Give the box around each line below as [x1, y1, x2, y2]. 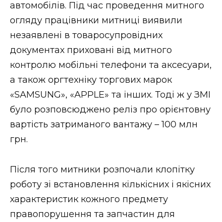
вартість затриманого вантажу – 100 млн [10, 119, 198, 130]
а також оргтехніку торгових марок [10, 74, 172, 86]
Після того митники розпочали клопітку [10, 164, 195, 175]
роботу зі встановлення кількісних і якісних [10, 178, 211, 190]
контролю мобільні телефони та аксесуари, [10, 59, 212, 71]
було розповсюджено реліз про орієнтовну [10, 104, 211, 115]
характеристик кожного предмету [10, 193, 168, 205]
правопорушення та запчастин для [10, 208, 175, 220]
